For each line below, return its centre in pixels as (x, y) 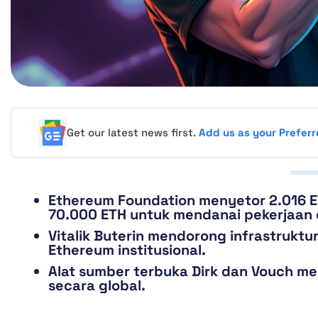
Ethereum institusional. (127, 250)
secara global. (97, 286)
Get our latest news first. (133, 133)
